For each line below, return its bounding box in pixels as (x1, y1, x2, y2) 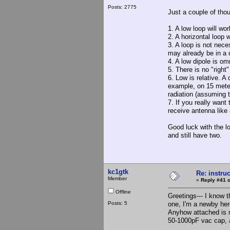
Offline (114, 188, 131, 195)
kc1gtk (108, 167, 128, 176)
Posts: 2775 (108, 4, 137, 10)
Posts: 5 (108, 200, 127, 206)
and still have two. (168, 131, 222, 139)
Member (108, 175, 127, 181)
